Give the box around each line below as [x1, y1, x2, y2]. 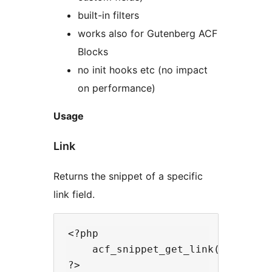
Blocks [78, 45, 108, 58]
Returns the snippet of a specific [53, 169, 203, 182]
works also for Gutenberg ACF [78, 27, 217, 39]
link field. [53, 188, 95, 200]
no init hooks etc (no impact [78, 63, 208, 76]
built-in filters [78, 8, 139, 21]
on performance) [78, 81, 155, 94]
